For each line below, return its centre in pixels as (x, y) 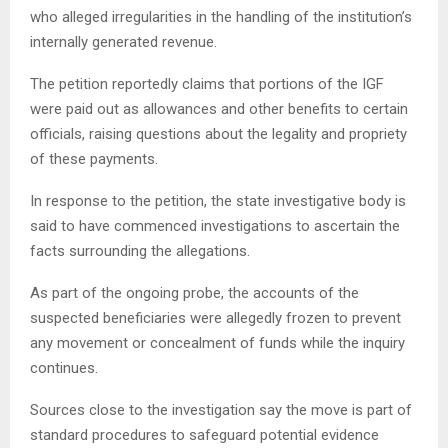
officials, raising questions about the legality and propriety (218, 133)
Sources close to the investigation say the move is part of (221, 409)
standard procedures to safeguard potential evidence (204, 434)
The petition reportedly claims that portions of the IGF (207, 83)
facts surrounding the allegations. (140, 250)
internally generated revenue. (123, 41)
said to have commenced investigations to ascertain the (215, 225)
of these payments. (94, 158)
